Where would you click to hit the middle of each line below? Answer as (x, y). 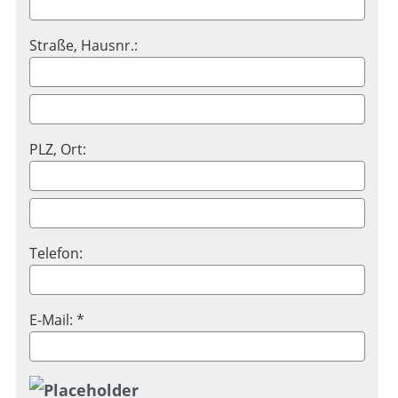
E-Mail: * (57, 320)
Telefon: (56, 254)
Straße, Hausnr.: (84, 46)
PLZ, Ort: (58, 150)
